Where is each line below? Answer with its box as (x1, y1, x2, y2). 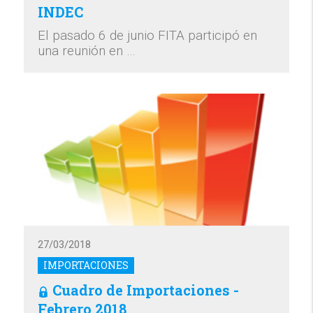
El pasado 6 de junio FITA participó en (38, 27, 258, 43)
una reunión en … (38, 42, 136, 59)
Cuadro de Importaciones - (52, 281, 240, 300)
